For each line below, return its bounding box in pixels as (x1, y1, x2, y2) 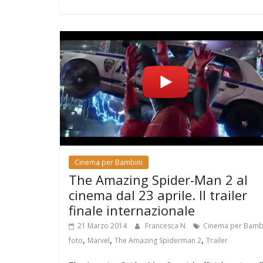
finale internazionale (69, 201, 195, 220)
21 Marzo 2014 (77, 221, 127, 231)
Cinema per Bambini (75, 157, 143, 168)
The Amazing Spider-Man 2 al (69, 171, 248, 189)
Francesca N (145, 221, 187, 231)
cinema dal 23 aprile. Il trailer (69, 186, 247, 204)
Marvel (87, 235, 110, 246)
